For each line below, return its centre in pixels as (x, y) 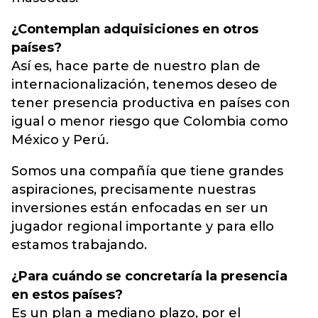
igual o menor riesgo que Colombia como (150, 121)
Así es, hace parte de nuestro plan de (136, 66)
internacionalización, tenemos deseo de (144, 84)
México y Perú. (60, 140)
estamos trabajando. (79, 245)
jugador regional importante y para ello (143, 226)
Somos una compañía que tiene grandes (147, 171)
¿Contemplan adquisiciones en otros (135, 29)
